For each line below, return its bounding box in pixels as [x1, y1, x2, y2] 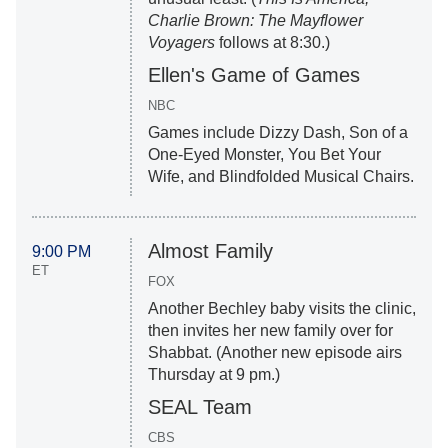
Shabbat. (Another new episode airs [147, 344, 402, 362]
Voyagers [147, 34, 215, 52]
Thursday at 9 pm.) [147, 366, 280, 384]
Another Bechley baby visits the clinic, [147, 300, 416, 318]
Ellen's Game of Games [147, 64, 360, 87]
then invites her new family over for [147, 322, 393, 340]
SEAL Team [147, 396, 252, 419]
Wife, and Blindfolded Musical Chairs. [147, 168, 414, 186]
